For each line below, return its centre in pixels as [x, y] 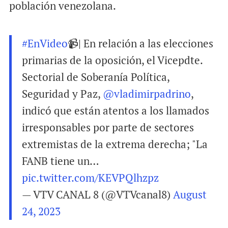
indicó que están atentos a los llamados [115, 110]
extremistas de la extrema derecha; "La [115, 144]
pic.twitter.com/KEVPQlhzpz [90, 177]
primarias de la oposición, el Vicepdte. [112, 60]
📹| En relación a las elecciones [140, 43]
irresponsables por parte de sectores [108, 127]
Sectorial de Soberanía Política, [95, 77]
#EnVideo [45, 43]
